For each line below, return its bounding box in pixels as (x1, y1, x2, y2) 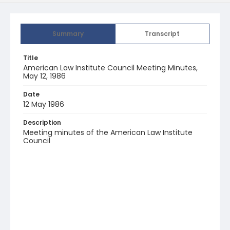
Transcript (145, 29, 180, 38)
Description (23, 118, 61, 127)
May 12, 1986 (23, 71, 66, 81)
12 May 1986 (23, 99, 64, 109)
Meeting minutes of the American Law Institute (23, 127, 193, 138)
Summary (52, 29, 84, 38)
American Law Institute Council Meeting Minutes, (23, 63, 198, 73)
